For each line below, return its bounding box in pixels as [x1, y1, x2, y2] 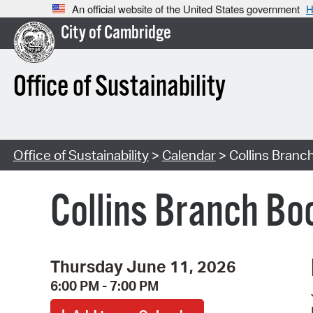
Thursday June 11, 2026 [50, 255, 236, 277]
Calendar [161, 147, 216, 164]
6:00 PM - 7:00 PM [50, 277, 159, 294]
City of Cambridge [60, 22, 171, 45]
